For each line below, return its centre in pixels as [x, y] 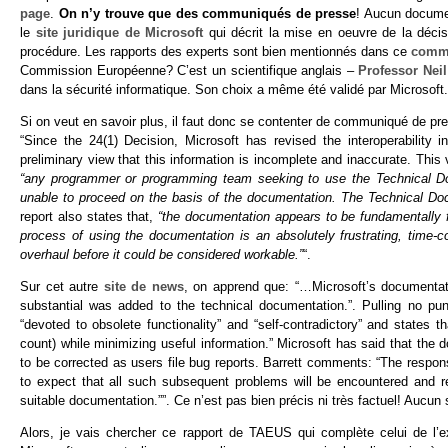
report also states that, [87, 217]
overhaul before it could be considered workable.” [161, 255]
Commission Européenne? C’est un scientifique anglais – [189, 71]
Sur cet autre [62, 286]
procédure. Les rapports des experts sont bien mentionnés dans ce [216, 52]
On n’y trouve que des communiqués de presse [207, 14]
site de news [143, 286]
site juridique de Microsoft [119, 33]
